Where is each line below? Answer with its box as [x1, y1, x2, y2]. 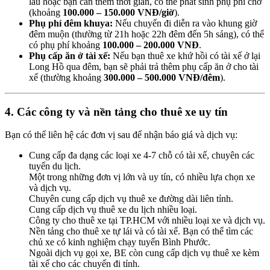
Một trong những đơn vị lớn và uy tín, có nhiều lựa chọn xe [29, 172, 255, 183]
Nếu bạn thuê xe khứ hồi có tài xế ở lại [110, 50, 260, 61]
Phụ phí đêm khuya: [29, 17, 113, 28]
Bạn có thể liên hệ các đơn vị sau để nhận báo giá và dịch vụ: [5, 130, 237, 140]
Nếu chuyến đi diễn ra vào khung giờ [113, 17, 257, 28]
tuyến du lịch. [29, 161, 81, 172]
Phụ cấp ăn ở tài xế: [29, 50, 110, 61]
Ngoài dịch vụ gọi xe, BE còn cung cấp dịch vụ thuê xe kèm [29, 248, 259, 259]
